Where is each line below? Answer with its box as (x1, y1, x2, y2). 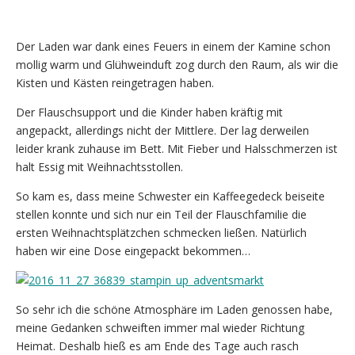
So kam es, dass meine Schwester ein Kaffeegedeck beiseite (16, 188, 325, 204)
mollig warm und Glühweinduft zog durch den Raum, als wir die (16, 56, 338, 72)
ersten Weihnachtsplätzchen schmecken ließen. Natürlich (16, 224, 307, 240)
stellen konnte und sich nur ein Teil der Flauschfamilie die (16, 206, 307, 222)
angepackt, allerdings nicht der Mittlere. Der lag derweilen (16, 122, 309, 138)
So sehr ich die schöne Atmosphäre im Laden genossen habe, (16, 301, 333, 317)
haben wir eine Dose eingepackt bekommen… (16, 242, 250, 258)
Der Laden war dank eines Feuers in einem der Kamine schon (16, 38, 330, 54)
